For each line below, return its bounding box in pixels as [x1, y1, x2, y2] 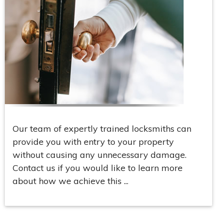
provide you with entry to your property [13, 136, 174, 147]
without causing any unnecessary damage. [13, 149, 186, 160]
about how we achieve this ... [13, 175, 128, 186]
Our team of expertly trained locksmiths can [13, 123, 191, 134]
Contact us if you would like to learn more [13, 162, 183, 173]
